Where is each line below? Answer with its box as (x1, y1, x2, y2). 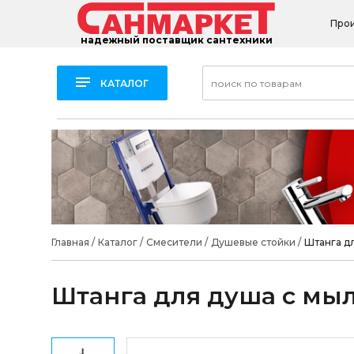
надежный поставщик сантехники (80, 34, 273, 47)
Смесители (145, 236, 202, 248)
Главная (51, 236, 89, 248)
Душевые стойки (210, 236, 296, 248)
